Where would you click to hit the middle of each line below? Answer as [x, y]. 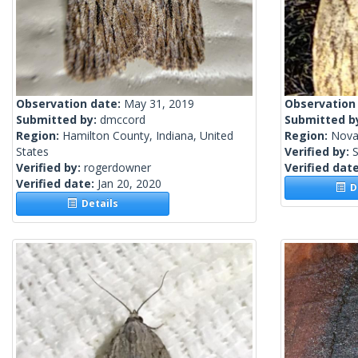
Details [98, 204]
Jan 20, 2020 [129, 184]
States [32, 152]
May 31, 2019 [159, 104]
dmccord [123, 120]
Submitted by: [58, 120]
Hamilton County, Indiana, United [148, 136]
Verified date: [57, 184]
